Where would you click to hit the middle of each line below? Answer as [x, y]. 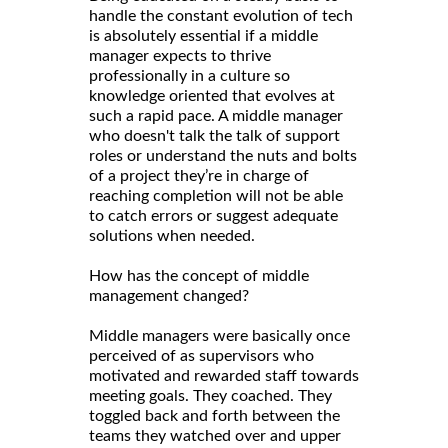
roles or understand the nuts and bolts [223, 155]
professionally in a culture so [189, 75]
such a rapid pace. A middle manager [216, 115]
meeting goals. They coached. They [210, 395]
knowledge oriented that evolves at [212, 95]
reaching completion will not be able [216, 195]
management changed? [171, 295]
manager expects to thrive [180, 55]
